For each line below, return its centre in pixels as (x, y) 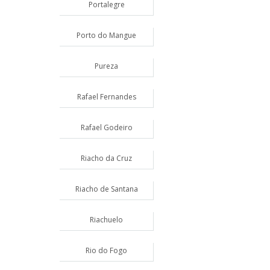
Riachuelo (106, 220)
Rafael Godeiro (106, 127)
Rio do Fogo (106, 250)
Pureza (106, 66)
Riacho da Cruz (106, 158)
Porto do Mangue (106, 35)
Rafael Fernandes (106, 97)
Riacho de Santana (106, 189)
